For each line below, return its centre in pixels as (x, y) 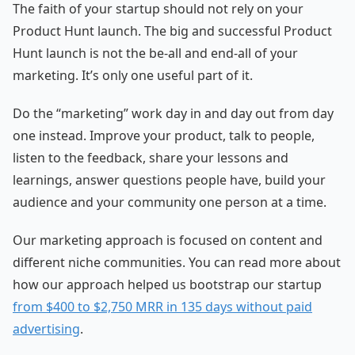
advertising (46, 328)
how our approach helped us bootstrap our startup (167, 284)
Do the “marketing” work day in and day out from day (173, 113)
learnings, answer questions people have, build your (169, 179)
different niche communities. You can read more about (177, 262)
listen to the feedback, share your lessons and (151, 157)
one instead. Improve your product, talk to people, (164, 135)
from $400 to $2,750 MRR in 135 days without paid (162, 306)
